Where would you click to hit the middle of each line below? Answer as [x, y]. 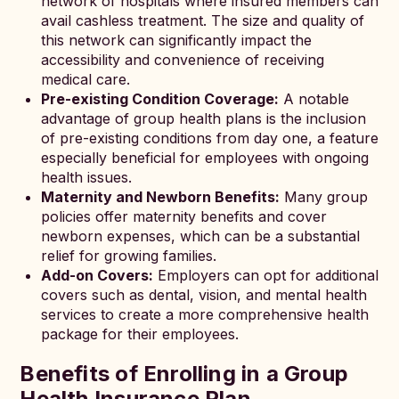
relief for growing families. [129, 256]
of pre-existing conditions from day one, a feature [210, 138]
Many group [324, 197]
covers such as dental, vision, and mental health [204, 295]
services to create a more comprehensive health [205, 314]
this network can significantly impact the [177, 40]
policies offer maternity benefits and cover [184, 216]
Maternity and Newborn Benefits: [161, 197]
